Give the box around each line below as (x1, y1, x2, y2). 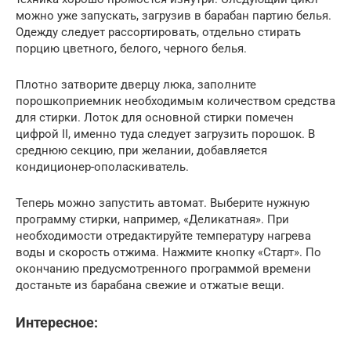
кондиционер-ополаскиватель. (16, 159, 189, 174)
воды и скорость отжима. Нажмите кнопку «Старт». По (16, 244, 321, 259)
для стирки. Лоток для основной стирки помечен (16, 110, 294, 125)
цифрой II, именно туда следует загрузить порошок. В (16, 126, 315, 141)
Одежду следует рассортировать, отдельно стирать (16, 24, 301, 39)
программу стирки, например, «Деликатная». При (16, 212, 289, 226)
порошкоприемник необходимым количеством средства (16, 93, 335, 108)
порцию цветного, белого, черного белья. (16, 41, 247, 56)
